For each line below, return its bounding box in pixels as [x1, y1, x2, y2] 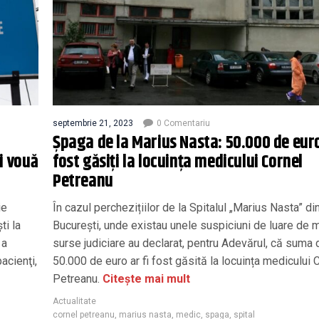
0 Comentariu [157, 117, 210, 128]
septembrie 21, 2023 [53, 117, 133, 128]
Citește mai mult [100, 271, 190, 286]
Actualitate [53, 296, 96, 306]
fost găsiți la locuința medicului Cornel [53, 148, 303, 176]
